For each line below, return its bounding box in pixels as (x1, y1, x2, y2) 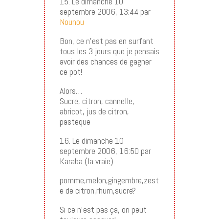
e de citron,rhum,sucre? (59, 184, 136, 196)
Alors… (59, 85, 82, 96)
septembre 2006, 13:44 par (59, 5, 151, 17)
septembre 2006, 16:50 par (59, 145, 151, 156)
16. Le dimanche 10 (59, 134, 124, 146)
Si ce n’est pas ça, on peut (59, 203, 147, 215)
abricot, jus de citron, (59, 105, 129, 117)
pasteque (59, 115, 90, 127)
